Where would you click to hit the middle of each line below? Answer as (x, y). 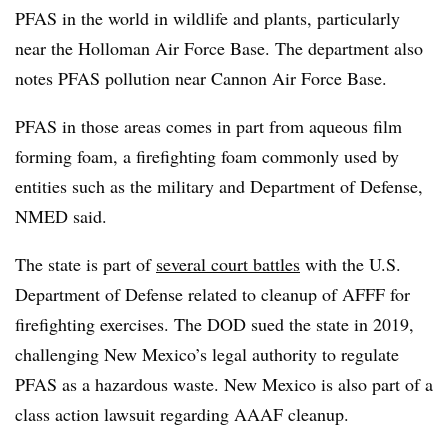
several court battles (228, 263)
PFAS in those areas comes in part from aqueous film (208, 125)
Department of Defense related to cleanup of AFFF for (212, 293)
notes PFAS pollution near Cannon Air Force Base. (201, 77)
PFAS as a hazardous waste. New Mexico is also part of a (224, 383)
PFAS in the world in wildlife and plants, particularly (207, 17)
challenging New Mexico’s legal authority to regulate (207, 353)
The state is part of (85, 263)
